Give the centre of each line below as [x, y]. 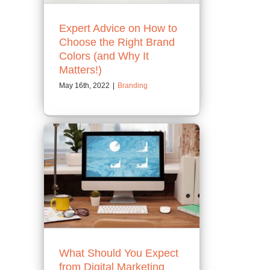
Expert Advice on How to [118, 29]
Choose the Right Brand [117, 42]
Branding [133, 86]
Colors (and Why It [104, 56]
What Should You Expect [119, 253]
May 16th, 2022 [84, 86]
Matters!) [80, 70]
